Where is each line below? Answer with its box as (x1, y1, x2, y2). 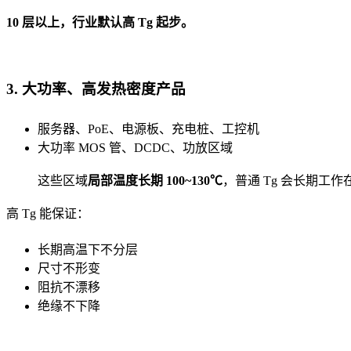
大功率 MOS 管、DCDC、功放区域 (38, 141, 233, 155)
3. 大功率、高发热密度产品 (6, 81, 186, 98)
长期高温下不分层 (38, 243, 138, 257)
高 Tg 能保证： (6, 207, 89, 221)
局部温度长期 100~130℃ (88, 174, 223, 188)
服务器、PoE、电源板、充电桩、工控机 (38, 122, 259, 136)
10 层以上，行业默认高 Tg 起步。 (6, 15, 194, 29)
